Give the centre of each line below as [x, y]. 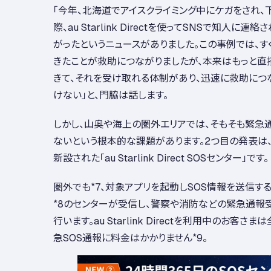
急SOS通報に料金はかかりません [123, 237]
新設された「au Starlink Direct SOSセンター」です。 [161, 158]
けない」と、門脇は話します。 [111, 95]
